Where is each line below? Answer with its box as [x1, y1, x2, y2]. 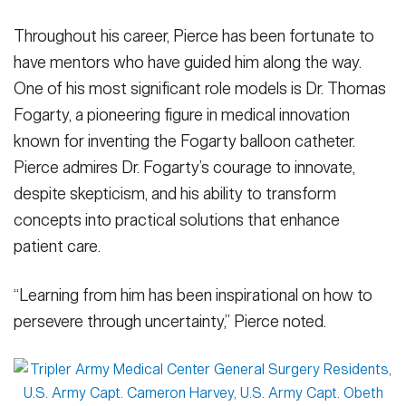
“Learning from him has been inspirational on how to [14, 285, 372, 306]
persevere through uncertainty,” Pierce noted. [14, 312, 326, 333]
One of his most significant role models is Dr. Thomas [14, 78, 386, 99]
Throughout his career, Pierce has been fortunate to [14, 25, 374, 46]
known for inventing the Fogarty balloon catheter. [14, 130, 355, 151]
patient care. [14, 236, 101, 256]
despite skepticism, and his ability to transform [14, 183, 336, 204]
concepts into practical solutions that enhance [14, 209, 340, 230]
